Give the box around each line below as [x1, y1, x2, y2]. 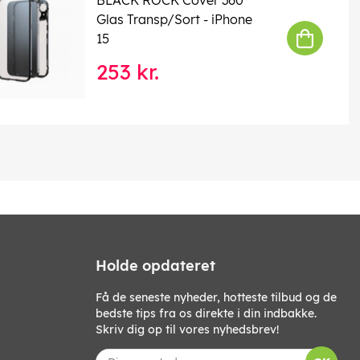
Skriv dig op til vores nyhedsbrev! [96, 321, 279, 337]
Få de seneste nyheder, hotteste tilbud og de [96, 289, 337, 305]
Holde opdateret [96, 256, 215, 275]
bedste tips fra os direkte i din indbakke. [96, 305, 317, 321]
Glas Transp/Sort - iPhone [96, 10, 252, 27]
